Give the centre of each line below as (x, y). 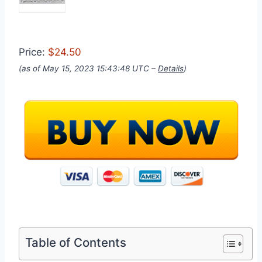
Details (171, 69)
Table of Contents (76, 243)
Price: (33, 52)
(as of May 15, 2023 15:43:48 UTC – (88, 69)
